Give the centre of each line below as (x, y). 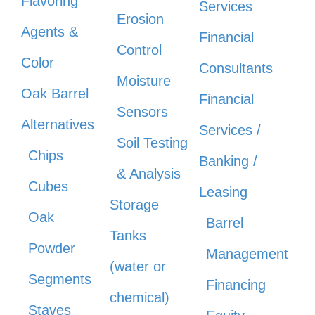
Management (247, 253)
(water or (138, 266)
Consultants (236, 68)
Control (140, 50)
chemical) (140, 297)
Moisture (144, 81)
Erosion (141, 19)
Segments (60, 279)
